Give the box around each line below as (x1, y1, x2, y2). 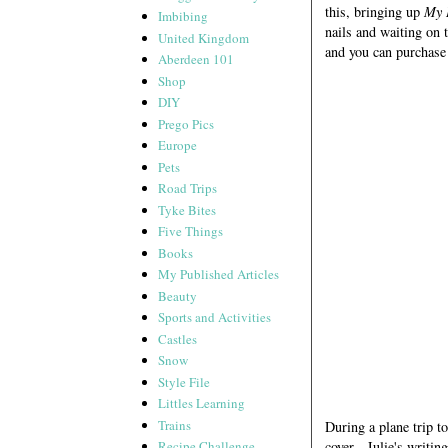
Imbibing (158, 7, 209, 26)
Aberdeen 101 (158, 50, 235, 69)
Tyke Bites (158, 200, 217, 219)
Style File (158, 372, 211, 391)
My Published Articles (158, 265, 280, 284)
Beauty (158, 286, 198, 305)
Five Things (158, 222, 224, 241)
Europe (158, 136, 198, 155)
